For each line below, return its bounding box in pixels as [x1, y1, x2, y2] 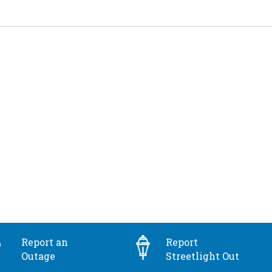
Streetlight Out [165, 250, 239, 263]
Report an [21, 236, 68, 249]
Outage [21, 250, 55, 263]
